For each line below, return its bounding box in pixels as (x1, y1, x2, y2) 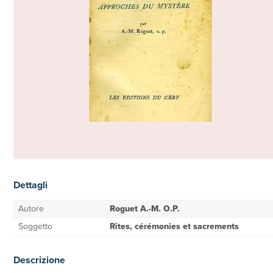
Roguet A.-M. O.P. (110, 202, 180, 215)
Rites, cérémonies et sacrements (110, 220, 239, 233)
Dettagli (13, 178, 48, 192)
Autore (18, 202, 44, 215)
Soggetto (18, 220, 52, 233)
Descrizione (13, 253, 65, 267)
